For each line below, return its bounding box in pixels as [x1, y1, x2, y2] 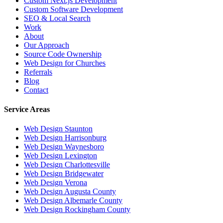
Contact [24, 85, 48, 94]
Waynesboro [65, 142, 104, 151]
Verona [65, 178, 87, 187]
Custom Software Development [24, 4, 123, 13]
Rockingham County [65, 205, 130, 214]
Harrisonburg [65, 133, 107, 142]
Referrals [24, 67, 52, 76]
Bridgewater [65, 169, 104, 178]
